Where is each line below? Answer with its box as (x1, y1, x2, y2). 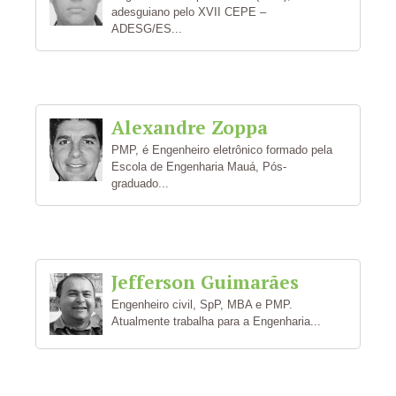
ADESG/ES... (111, 22, 182, 35)
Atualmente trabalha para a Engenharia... (111, 315, 321, 328)
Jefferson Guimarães (111, 270, 299, 294)
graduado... (111, 177, 169, 190)
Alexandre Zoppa (111, 115, 268, 140)
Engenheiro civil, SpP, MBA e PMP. (111, 298, 293, 311)
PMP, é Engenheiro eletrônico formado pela (111, 143, 332, 156)
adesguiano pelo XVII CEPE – (111, 5, 266, 19)
